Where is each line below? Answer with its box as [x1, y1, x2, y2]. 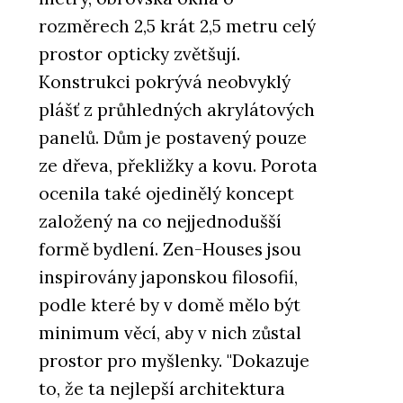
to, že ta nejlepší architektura [39, 378, 285, 400]
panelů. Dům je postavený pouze [39, 127, 307, 149]
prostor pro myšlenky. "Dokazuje [39, 350, 309, 372]
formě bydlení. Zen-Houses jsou [39, 238, 301, 261]
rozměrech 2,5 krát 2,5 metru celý [39, 15, 316, 38]
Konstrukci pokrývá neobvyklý [39, 71, 291, 94]
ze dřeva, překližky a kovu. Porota [39, 155, 318, 177]
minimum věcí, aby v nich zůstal [39, 322, 301, 345]
